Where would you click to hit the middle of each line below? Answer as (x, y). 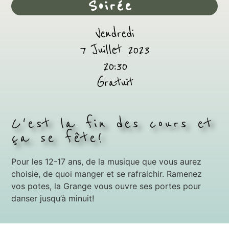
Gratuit (114, 83)
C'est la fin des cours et (112, 124)
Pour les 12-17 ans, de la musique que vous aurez (107, 162)
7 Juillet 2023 (114, 50)
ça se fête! (58, 138)
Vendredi (114, 34)
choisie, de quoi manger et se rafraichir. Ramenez (107, 174)
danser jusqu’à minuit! (53, 199)
